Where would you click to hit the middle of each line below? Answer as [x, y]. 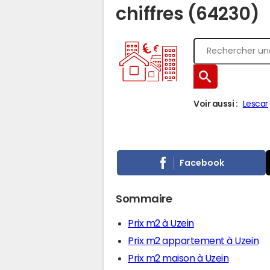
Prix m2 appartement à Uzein [193, 240]
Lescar [255, 104]
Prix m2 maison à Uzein [178, 258]
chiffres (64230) [188, 14]
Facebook [202, 162]
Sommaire [144, 199]
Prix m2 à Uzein [161, 223]
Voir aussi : [216, 104]
